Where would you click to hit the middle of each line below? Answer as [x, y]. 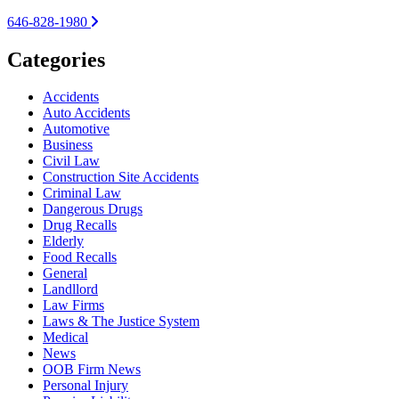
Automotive [76, 129]
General [65, 273]
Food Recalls [80, 257]
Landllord [70, 289]
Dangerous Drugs [93, 209]
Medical [65, 338]
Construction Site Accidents [121, 177]
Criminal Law [82, 193]
